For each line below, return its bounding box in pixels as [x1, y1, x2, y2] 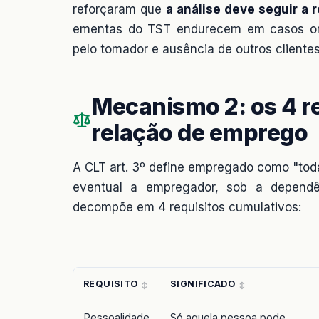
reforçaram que [73, 1, 166, 16]
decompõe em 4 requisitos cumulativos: [73, 199, 301, 214]
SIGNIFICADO [170, 278, 236, 289]
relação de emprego [91, 118, 308, 147]
